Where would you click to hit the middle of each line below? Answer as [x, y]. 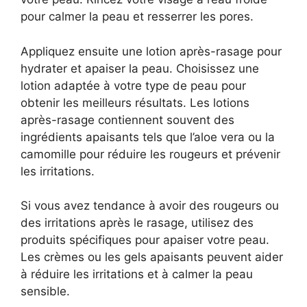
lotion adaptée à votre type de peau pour [133, 85]
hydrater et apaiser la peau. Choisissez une [140, 68]
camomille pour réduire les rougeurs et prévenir [150, 154]
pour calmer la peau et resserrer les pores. [137, 16]
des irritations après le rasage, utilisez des [137, 223]
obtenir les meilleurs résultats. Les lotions [135, 102]
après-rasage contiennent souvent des [127, 120]
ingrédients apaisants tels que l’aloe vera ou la [148, 137]
